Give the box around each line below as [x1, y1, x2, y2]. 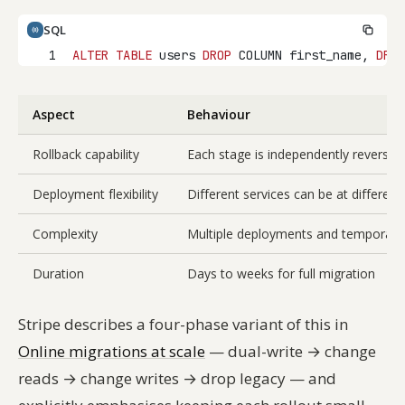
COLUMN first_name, [231, 47, 376, 64]
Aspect [33, 106, 75, 124]
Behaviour [187, 106, 250, 124]
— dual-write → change [205, 341, 376, 363]
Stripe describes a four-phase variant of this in [18, 314, 348, 335]
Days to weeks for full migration [187, 265, 375, 283]
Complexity [33, 225, 98, 243]
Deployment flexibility [33, 185, 158, 203]
